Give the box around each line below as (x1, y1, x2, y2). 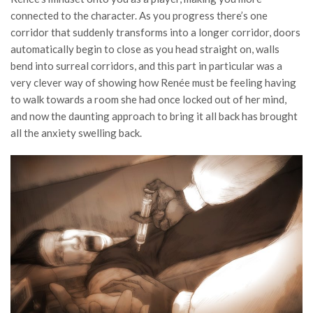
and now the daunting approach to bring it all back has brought (10, 110, 298, 123)
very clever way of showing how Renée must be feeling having (10, 76, 296, 89)
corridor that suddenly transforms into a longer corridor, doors (10, 26, 300, 39)
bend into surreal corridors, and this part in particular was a (10, 59, 282, 73)
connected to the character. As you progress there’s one (10, 9, 268, 22)
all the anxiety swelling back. (10, 126, 142, 140)
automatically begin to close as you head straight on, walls (10, 43, 279, 56)
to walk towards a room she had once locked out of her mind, (10, 93, 286, 106)
